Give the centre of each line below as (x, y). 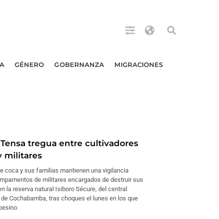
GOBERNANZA (79, 65)
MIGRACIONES (139, 65)
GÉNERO (29, 65)
